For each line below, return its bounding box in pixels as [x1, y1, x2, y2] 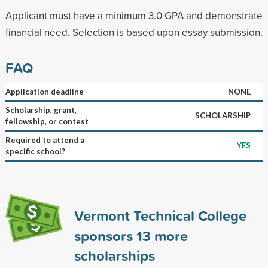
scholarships [74, 245, 155, 266]
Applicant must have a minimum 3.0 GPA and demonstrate [5, 8, 263, 22]
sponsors [74, 225, 136, 246]
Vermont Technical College [74, 205, 246, 226]
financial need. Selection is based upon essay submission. [5, 25, 263, 39]
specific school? [5, 146, 65, 156]
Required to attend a [5, 135, 84, 145]
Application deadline [5, 86, 84, 96]
